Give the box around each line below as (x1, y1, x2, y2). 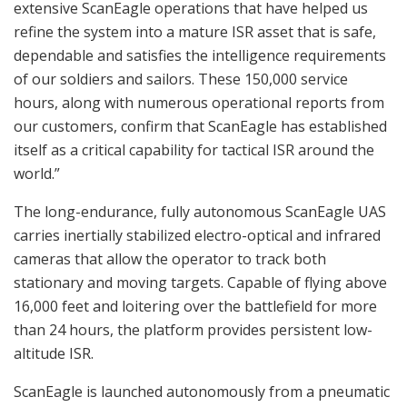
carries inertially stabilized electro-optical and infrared (14, 224, 381, 245)
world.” (14, 163, 60, 184)
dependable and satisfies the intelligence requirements (14, 45, 386, 65)
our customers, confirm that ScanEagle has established (14, 115, 387, 136)
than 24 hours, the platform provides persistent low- (14, 319, 372, 340)
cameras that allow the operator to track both (14, 248, 326, 269)
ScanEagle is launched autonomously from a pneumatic (14, 381, 390, 402)
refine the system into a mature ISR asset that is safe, (14, 21, 376, 42)
